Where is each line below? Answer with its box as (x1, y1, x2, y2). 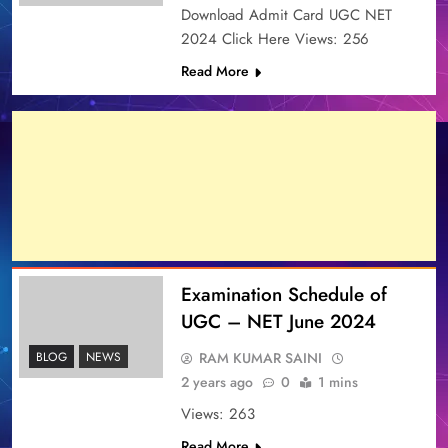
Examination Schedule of (180, 280, 387, 308)
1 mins (317, 371, 358, 392)
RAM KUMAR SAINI (198, 347, 322, 368)
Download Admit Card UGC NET (180, 3, 392, 26)
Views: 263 (180, 402, 255, 425)
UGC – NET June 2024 (180, 307, 376, 335)
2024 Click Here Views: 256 (180, 27, 369, 50)
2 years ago (180, 371, 253, 392)
